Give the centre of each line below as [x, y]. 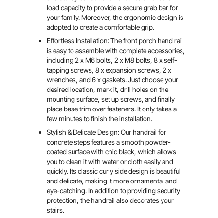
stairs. [56, 210]
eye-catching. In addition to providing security [114, 191]
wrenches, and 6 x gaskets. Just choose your [113, 80]
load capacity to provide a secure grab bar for [113, 8]
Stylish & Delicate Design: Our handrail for [107, 132]
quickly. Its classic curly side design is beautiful [114, 171]
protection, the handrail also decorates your [110, 200]
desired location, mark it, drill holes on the [108, 89]
